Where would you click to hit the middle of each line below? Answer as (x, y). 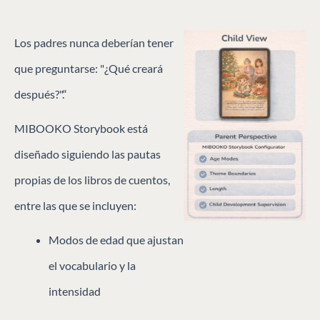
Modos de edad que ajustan (116, 239)
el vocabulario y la (92, 265)
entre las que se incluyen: (75, 205)
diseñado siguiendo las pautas (87, 154)
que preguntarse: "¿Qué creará (89, 68)
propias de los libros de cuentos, (92, 179)
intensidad (75, 291)
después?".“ (41, 94)
